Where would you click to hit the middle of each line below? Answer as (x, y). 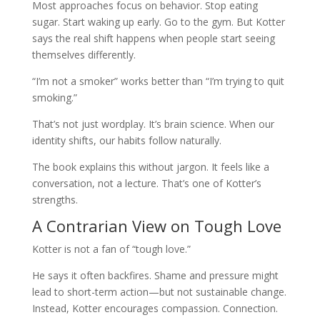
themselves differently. (84, 54)
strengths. (55, 199)
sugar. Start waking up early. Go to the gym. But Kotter (158, 21)
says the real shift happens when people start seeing (153, 38)
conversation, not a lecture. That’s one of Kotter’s (146, 183)
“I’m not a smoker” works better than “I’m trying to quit (158, 81)
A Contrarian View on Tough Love (156, 225)
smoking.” (54, 97)
